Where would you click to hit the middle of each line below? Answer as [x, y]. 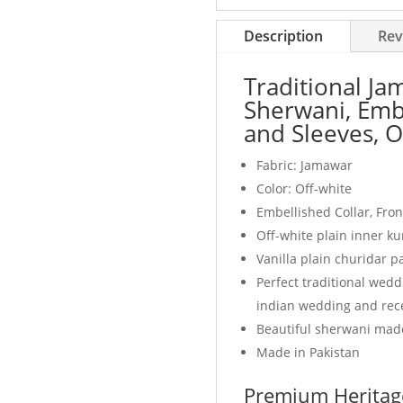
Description [284, 36]
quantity [246, 28]
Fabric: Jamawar [305, 166]
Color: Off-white [304, 189]
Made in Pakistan [309, 353]
